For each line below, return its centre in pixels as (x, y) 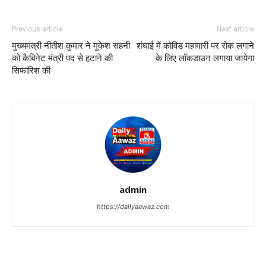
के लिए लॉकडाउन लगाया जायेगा (205, 58)
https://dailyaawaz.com (133, 207)
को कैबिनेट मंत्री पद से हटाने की (62, 58)
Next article (235, 29)
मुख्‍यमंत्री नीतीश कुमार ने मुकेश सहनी (71, 46)
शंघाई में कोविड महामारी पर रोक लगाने (195, 46)
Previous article (37, 29)
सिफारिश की (31, 71)
